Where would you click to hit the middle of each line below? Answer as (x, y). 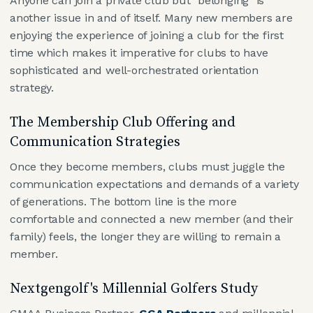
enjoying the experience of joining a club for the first (147, 35)
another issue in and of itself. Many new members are (151, 17)
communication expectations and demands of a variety (154, 184)
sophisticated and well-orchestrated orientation (134, 70)
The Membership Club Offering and (123, 122)
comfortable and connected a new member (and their (152, 219)
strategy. (32, 87)
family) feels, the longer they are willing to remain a (146, 236)
